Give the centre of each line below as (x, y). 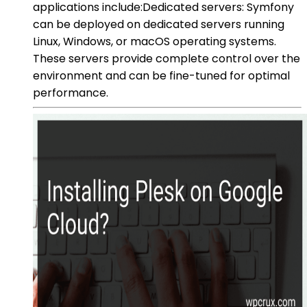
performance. (71, 93)
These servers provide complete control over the (167, 58)
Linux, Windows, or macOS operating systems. (155, 41)
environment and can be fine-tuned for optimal (161, 75)
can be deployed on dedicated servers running (159, 24)
